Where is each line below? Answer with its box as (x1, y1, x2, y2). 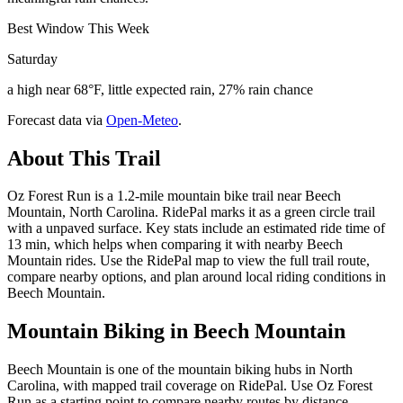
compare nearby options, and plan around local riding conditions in (7, 269, 386, 285)
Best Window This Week (7, 20, 149, 36)
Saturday (7, 50, 58, 67)
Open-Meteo (106, 112, 178, 128)
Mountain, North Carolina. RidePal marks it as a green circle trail (7, 204, 375, 220)
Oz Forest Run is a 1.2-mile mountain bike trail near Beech (7, 188, 341, 204)
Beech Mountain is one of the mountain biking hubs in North (7, 362, 353, 378)
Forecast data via (7, 112, 103, 128)
